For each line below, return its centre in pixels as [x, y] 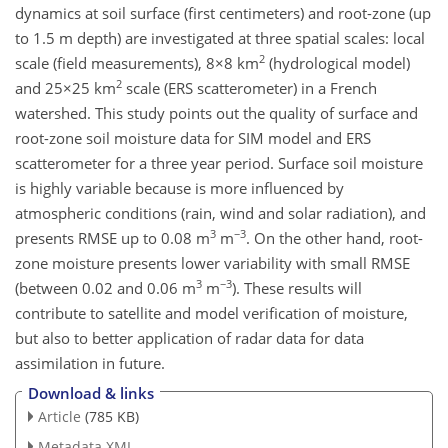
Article [59, 416]
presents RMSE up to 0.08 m [112, 237]
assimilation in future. [90, 362]
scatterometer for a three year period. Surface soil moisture [219, 162]
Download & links [91, 393]
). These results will [297, 287]
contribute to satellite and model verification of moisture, [211, 312]
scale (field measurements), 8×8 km [137, 62]
